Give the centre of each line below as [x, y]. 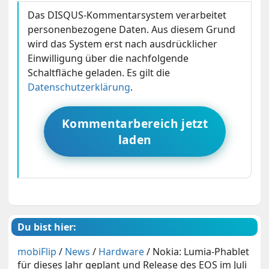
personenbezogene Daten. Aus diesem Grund [132, 30]
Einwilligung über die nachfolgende [108, 59]
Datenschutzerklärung [79, 87]
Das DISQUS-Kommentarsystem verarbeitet [127, 15]
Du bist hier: [47, 227]
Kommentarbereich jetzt [135, 124]
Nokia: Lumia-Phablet [201, 252]
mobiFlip [37, 252]
